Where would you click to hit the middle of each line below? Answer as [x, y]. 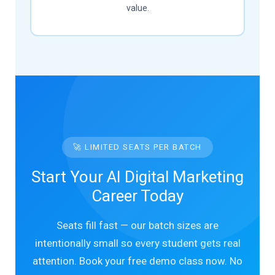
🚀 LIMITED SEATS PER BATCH [137, 147]
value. [137, 8]
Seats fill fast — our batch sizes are [137, 225]
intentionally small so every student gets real [137, 243]
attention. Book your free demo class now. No [137, 261]
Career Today [137, 196]
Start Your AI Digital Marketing [137, 176]
